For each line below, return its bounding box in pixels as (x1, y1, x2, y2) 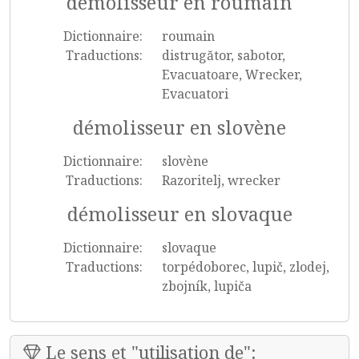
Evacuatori (161, 85, 228, 103)
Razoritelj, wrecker (161, 171, 280, 189)
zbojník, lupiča (161, 277, 252, 295)
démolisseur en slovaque (67, 201, 292, 227)
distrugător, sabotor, (161, 46, 285, 64)
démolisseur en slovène (73, 115, 286, 140)
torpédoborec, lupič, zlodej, (161, 258, 329, 276)
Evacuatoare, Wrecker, (161, 66, 302, 83)
